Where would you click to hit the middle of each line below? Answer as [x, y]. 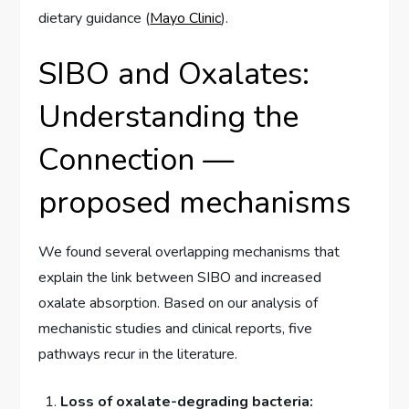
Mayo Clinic [186, 19]
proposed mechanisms [195, 203]
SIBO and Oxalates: [174, 74]
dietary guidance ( [94, 19]
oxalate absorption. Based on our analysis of [178, 304]
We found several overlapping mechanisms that [189, 252]
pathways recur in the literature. [138, 355]
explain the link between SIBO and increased [180, 278]
